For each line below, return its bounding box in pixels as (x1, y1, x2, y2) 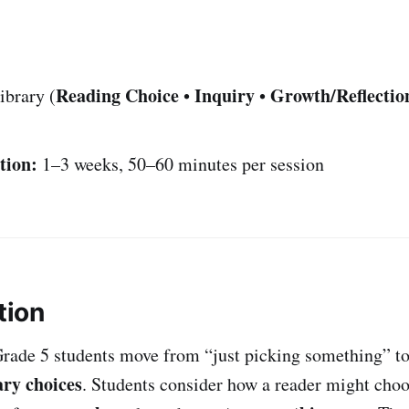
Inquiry (194, 81, 255, 109)
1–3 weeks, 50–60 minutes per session (37, 151, 324, 176)
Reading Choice (56, 81, 179, 109)
